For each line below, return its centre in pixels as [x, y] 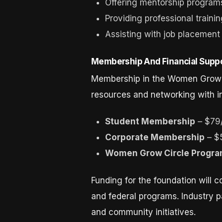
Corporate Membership [155, 138]
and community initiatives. [143, 212]
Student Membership [150, 122]
